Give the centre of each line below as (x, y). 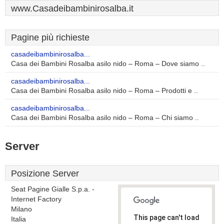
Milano (21, 209)
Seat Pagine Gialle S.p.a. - (53, 189)
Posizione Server (45, 173)
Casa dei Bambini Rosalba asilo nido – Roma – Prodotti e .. (104, 91)
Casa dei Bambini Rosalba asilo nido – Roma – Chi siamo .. (105, 118)
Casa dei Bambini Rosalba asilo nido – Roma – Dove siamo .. (108, 64)
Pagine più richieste (50, 37)
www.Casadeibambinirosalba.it (72, 8)
